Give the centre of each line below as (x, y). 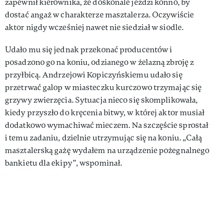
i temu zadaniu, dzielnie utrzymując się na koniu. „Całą (104, 138)
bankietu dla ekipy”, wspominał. (64, 163)
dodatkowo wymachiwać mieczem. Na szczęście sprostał (107, 125)
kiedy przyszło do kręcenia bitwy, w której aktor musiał (105, 112)
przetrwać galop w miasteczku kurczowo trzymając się (103, 87)
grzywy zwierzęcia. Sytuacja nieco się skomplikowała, (101, 100)
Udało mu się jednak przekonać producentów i (89, 49)
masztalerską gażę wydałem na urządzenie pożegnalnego (107, 150)
